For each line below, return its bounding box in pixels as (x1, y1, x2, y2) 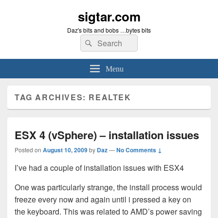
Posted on (15, 145, 43, 154)
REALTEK (89, 91, 131, 103)
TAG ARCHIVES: (15, 91, 89, 103)
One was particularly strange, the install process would (15, 182, 202, 193)
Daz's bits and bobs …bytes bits (67, 26, 151, 34)
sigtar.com (77, 7, 141, 25)
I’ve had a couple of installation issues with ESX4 (15, 162, 184, 173)
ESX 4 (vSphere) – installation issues (15, 127, 199, 143)
